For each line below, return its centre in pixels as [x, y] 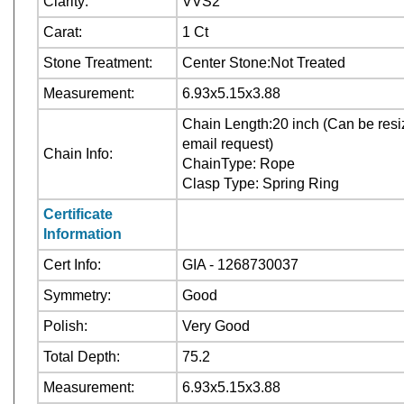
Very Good [216, 326]
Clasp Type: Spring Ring [261, 184]
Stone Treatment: [98, 63]
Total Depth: [82, 357]
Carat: [63, 32]
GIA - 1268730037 [240, 265]
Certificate [78, 214]
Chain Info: [78, 154]
